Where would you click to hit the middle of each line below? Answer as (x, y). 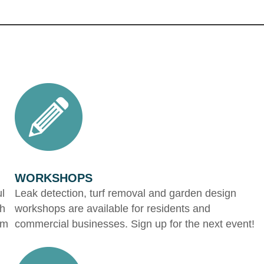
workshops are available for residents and (113, 208)
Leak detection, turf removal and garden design (126, 193)
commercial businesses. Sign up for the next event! (135, 224)
